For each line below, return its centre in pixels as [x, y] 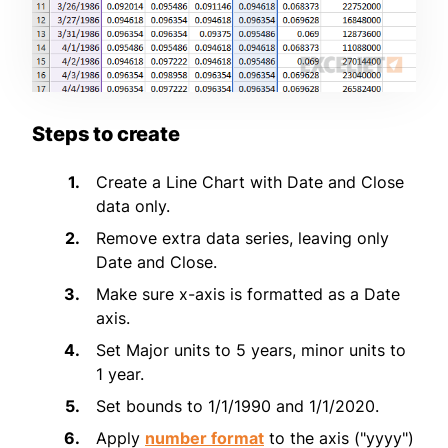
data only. [133, 205]
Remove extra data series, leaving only [242, 237]
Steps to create [106, 133]
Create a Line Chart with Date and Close [250, 181]
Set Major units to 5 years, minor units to [251, 349]
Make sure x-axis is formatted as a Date [248, 293]
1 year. [120, 373]
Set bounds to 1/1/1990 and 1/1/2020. [237, 405]
